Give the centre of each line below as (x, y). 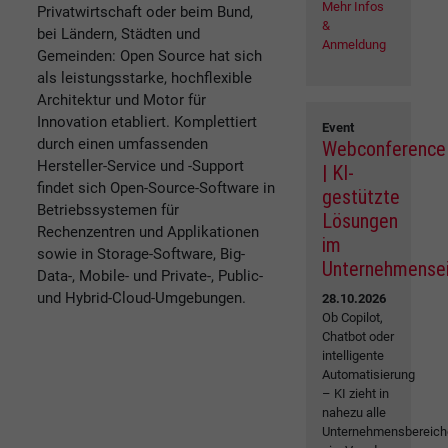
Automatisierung (369, 375)
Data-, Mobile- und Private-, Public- (150, 275)
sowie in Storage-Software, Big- (141, 253)
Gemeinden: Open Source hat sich (149, 55)
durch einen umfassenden (122, 143)
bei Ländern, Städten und (118, 33)
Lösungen (360, 221)
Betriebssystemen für (108, 209)
